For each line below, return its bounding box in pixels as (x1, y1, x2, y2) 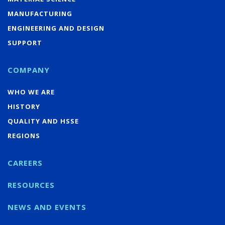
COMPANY (8, 64, 50, 75)
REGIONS (8, 131, 40, 140)
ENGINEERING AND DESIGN (8, 23, 104, 33)
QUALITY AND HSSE (8, 116, 79, 126)
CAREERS (8, 157, 43, 168)
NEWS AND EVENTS (8, 201, 86, 212)
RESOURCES (8, 179, 55, 190)
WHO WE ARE (8, 87, 55, 96)
